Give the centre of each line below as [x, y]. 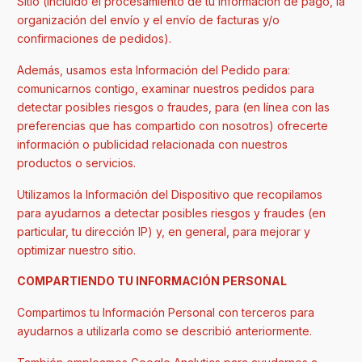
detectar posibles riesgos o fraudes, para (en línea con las [173, 107]
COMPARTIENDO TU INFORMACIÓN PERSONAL [152, 281]
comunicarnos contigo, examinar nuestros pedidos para [166, 88]
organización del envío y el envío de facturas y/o [148, 20]
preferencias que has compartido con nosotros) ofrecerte [173, 125]
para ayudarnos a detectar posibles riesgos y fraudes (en [171, 213]
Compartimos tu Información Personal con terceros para [166, 313]
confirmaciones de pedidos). [94, 39]
